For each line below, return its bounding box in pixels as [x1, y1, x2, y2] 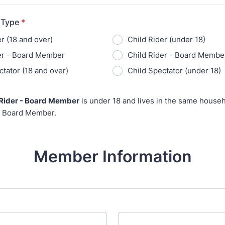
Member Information [33, 147, 192, 166]
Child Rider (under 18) [128, 35, 205, 44]
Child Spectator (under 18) [128, 66, 221, 75]
